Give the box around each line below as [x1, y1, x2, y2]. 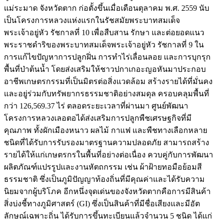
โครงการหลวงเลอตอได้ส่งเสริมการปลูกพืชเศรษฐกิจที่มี [4, 113, 192, 122]
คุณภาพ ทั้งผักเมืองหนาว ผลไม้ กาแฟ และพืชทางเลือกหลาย [4, 126, 207, 134]
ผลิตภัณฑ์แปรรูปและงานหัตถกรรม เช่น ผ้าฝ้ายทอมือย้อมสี [4, 162, 202, 171]
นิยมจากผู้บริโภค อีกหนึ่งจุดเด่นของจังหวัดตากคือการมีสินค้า [4, 187, 211, 196]
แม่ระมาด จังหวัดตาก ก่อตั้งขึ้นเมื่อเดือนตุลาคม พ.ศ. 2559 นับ [4, 3, 209, 12]
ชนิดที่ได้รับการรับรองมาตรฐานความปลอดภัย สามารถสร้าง [4, 138, 209, 147]
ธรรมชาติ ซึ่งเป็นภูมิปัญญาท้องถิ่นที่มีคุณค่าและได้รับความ [4, 175, 205, 183]
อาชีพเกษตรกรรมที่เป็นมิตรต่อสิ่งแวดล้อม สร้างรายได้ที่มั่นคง [4, 77, 213, 86]
